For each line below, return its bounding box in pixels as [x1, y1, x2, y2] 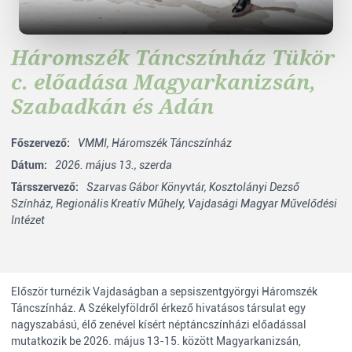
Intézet [11, 214, 45, 226]
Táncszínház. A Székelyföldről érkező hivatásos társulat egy [11, 302, 306, 314]
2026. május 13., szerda [55, 159, 172, 171]
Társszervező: [11, 181, 79, 193]
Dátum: [11, 159, 47, 171]
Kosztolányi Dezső [209, 181, 299, 193]
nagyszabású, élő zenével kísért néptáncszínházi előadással [11, 318, 306, 331]
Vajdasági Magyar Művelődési [188, 197, 337, 210]
